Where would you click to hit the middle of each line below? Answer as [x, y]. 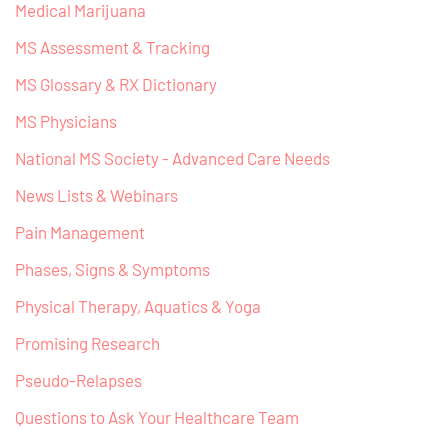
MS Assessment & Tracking [112, 47]
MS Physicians [66, 121]
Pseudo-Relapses [78, 380]
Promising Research [87, 343]
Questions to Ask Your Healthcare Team [157, 417]
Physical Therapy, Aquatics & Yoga [138, 306]
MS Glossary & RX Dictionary [116, 84]
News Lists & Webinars [96, 195]
